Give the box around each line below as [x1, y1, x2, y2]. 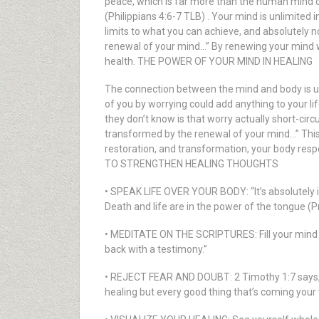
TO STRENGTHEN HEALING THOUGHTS [105, 158, 278, 169]
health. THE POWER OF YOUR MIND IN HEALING [105, 56, 313, 67]
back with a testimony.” [105, 244, 207, 255]
